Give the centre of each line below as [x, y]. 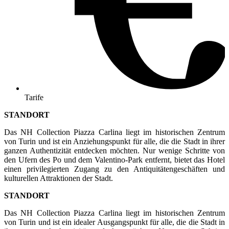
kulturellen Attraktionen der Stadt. [59, 178]
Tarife [34, 98]
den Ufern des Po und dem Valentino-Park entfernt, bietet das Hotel [114, 160]
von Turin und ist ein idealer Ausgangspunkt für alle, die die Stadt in [114, 222]
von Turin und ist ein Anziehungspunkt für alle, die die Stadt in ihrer [114, 142]
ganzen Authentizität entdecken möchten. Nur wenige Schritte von [114, 151]
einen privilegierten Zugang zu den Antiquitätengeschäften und [114, 169]
